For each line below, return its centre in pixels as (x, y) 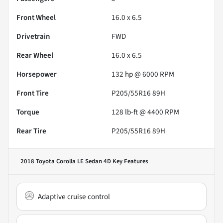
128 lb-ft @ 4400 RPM (145, 112)
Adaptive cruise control (74, 197)
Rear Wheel (35, 56)
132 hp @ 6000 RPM (143, 74)
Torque (28, 112)
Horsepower (37, 74)
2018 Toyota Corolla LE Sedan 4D (66, 162)
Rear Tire (31, 131)
